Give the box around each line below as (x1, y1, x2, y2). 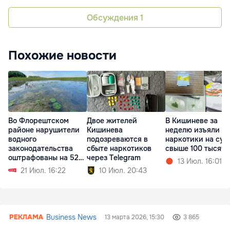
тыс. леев (8, 162, 42, 172)
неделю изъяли (165, 125, 220, 135)
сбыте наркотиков (87, 144, 151, 154)
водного (8, 135, 36, 144)
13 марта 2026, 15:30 (105, 213, 165, 221)
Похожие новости (8, 48, 117, 63)
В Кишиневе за (165, 116, 218, 126)
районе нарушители (8, 125, 80, 135)
